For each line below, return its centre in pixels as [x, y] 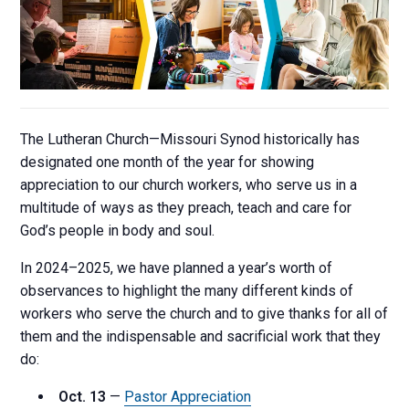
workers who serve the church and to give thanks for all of [204, 314]
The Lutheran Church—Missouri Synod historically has [190, 140]
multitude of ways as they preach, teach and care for [186, 208]
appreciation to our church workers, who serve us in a [189, 185]
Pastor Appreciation [188, 397]
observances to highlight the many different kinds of [187, 291]
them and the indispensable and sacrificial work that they [201, 337]
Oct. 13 [83, 397]
